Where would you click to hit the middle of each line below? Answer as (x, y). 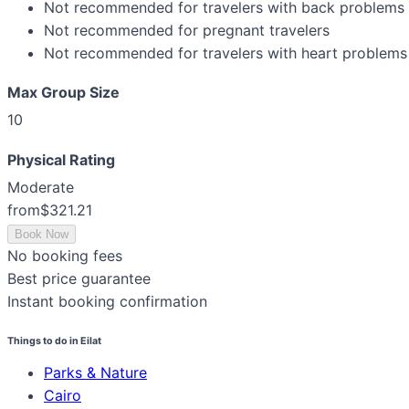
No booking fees (65, 255)
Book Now (42, 234)
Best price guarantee (79, 278)
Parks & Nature (95, 372)
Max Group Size (63, 93)
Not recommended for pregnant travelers (187, 30)
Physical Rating (61, 159)
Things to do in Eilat (54, 341)
